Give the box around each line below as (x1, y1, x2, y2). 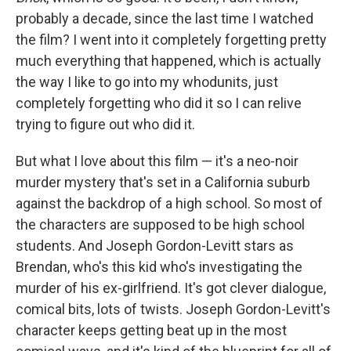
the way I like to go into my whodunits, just (16, 74, 278, 91)
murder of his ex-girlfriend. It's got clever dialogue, (16, 280, 326, 297)
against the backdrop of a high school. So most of (16, 195, 323, 212)
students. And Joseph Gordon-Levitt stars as (16, 237, 294, 255)
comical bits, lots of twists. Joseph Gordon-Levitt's (16, 301, 331, 318)
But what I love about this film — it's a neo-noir (16, 153, 299, 170)
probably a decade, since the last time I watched (16, 10, 313, 27)
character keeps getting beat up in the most (16, 322, 287, 339)
